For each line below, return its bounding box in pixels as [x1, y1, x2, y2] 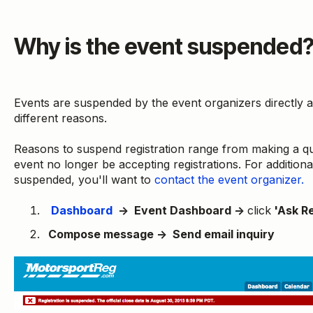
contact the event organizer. [154, 173, 304, 187]
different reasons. [13, 110, 107, 125]
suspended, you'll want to [13, 173, 154, 187]
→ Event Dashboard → [115, 203, 247, 218]
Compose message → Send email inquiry [48, 226, 275, 241]
